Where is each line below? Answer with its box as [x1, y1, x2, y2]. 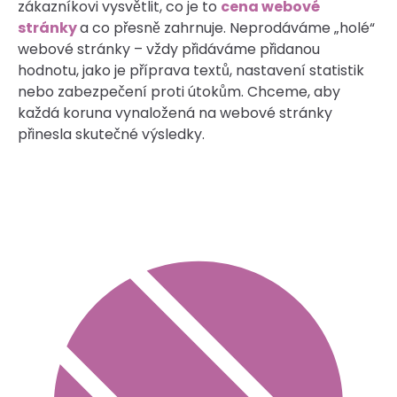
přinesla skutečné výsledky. [18, 123, 205, 144]
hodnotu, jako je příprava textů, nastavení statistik [18, 59, 364, 81]
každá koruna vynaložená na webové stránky [18, 102, 332, 123]
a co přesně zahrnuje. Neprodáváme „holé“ [80, 17, 375, 38]
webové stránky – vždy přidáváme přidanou [18, 38, 320, 59]
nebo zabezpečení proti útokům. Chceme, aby [18, 81, 340, 102]
